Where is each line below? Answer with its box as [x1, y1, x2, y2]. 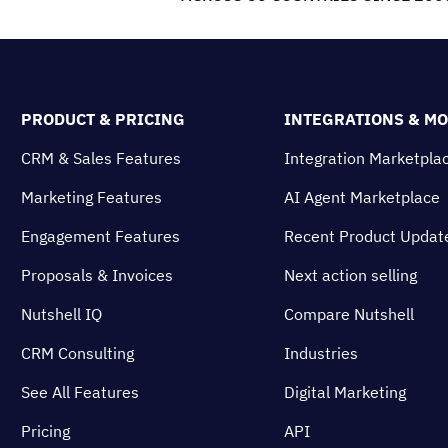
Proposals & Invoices [21, 265, 173, 285]
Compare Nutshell [284, 304, 414, 324]
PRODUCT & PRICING [21, 109, 185, 129]
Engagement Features [21, 226, 180, 246]
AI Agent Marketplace [284, 187, 440, 207]
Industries [284, 343, 358, 363]
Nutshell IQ [21, 304, 102, 324]
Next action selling [284, 265, 417, 285]
